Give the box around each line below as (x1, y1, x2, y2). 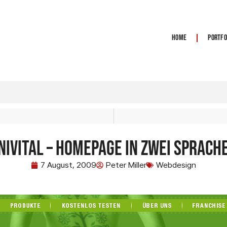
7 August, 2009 (41, 160, 96, 170)
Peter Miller (106, 160, 146, 170)
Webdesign (156, 160, 196, 170)
